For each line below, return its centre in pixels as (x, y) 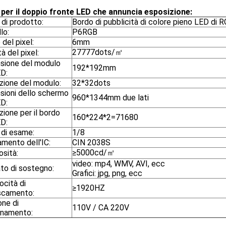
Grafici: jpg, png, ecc (107, 173)
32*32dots (91, 83)
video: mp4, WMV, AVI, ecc (119, 164)
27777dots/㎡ (98, 52)
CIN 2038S (91, 143)
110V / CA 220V (101, 208)
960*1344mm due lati (110, 98)
